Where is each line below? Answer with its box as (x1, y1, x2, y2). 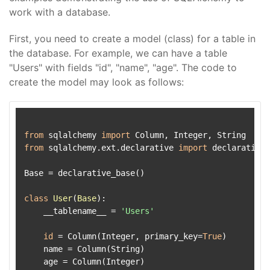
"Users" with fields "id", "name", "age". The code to (9, 61, 237, 74)
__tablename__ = (24, 206, 121, 216)
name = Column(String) (24, 244, 145, 254)
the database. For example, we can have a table (9, 47, 227, 59)
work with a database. (9, 6, 110, 18)
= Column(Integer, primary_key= (53, 231, 202, 241)
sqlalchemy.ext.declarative (43, 143, 178, 152)
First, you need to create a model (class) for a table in (9, 33, 256, 45)
